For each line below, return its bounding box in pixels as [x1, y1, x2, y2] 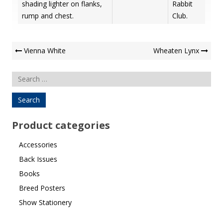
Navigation [14, 57, 82, 74]
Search [11, 72, 33, 82]
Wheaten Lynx [153, 45, 199, 55]
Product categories [12, 118, 110, 132]
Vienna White [24, 45, 66, 55]
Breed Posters [19, 183, 65, 193]
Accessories [19, 139, 57, 149]
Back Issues [19, 154, 57, 164]
